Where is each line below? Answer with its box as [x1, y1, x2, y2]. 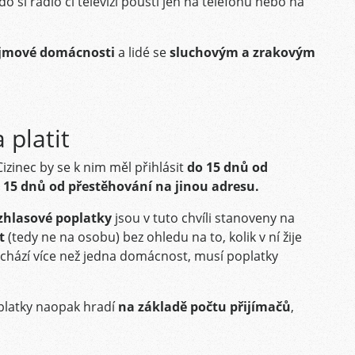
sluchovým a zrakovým [170, 44, 315, 61]
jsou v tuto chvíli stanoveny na [112, 209, 295, 227]
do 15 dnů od [187, 158, 268, 176]
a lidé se [115, 44, 170, 61]
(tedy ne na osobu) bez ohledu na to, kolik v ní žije [8, 228, 302, 246]
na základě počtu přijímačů [118, 298, 291, 315]
